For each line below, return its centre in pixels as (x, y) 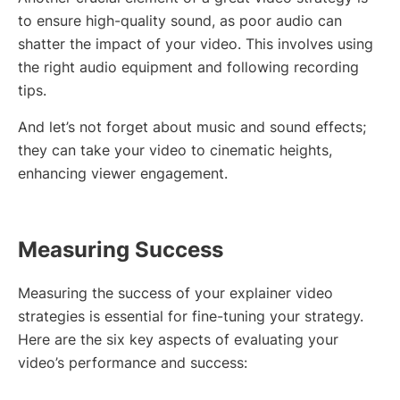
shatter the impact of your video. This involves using (196, 44)
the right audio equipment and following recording (188, 67)
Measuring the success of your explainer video (175, 293)
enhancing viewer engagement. (123, 174)
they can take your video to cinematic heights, (175, 150)
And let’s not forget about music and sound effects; (192, 127)
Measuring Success (121, 250)
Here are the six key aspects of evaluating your (178, 340)
